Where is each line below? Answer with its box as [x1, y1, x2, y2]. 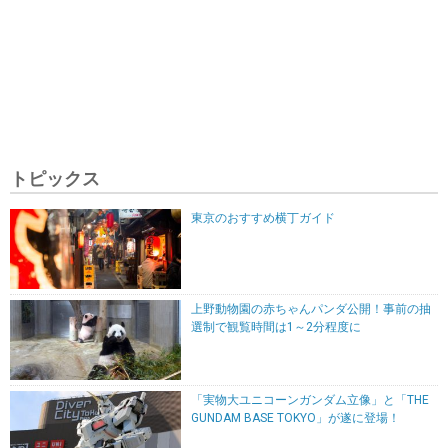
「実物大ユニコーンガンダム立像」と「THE [191, 392, 430, 407]
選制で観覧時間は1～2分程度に [191, 319, 362, 334]
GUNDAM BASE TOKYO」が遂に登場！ [191, 410, 401, 425]
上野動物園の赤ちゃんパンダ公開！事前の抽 [191, 301, 432, 316]
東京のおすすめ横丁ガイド [191, 210, 336, 225]
